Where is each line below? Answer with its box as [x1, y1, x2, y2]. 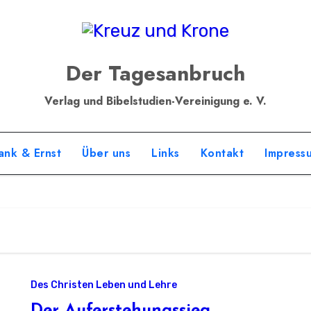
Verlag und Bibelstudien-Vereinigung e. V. [44, 93, 267, 109]
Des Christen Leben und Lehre [31, 279, 178, 291]
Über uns [82, 145, 131, 161]
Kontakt [200, 145, 244, 161]
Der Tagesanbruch [65, 58, 245, 88]
